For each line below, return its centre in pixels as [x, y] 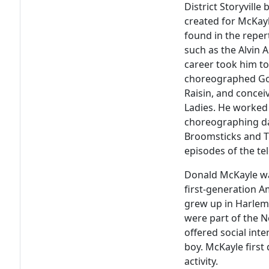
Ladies [199, 108]
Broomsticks [213, 137]
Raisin [198, 93]
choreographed [222, 79]
